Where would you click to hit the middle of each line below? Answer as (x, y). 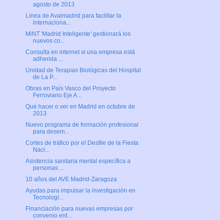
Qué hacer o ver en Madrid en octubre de (80, 107)
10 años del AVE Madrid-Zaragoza (71, 179)
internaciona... (52, 23)
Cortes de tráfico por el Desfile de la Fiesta (82, 143)
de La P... (45, 77)
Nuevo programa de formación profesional (82, 125)
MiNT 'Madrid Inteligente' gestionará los (78, 34)
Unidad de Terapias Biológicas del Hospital (83, 70)
